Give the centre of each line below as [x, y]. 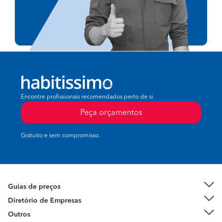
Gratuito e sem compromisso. [60, 136]
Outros [19, 215]
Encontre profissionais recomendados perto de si [87, 97]
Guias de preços [34, 187]
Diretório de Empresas [45, 201]
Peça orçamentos [111, 113]
